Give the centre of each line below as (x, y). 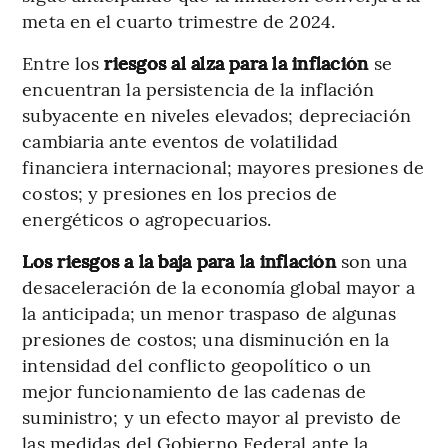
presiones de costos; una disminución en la (206, 338)
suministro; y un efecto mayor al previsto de (211, 416)
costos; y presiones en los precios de (180, 192)
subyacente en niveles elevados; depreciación (216, 114)
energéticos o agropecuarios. (147, 218)
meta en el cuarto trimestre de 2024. (178, 20)
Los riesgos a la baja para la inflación (179, 260)
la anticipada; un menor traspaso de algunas (209, 312)
